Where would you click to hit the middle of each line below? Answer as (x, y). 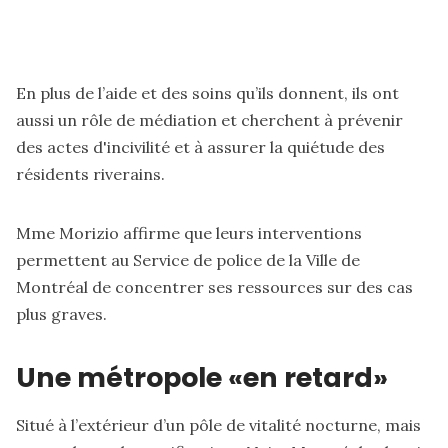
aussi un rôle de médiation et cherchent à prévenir (209, 119)
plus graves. (61, 313)
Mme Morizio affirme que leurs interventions (189, 232)
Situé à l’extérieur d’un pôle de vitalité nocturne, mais (218, 424)
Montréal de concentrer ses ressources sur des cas (214, 286)
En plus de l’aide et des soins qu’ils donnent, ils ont (207, 92)
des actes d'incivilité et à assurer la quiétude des (200, 146)
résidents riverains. (90, 173)
